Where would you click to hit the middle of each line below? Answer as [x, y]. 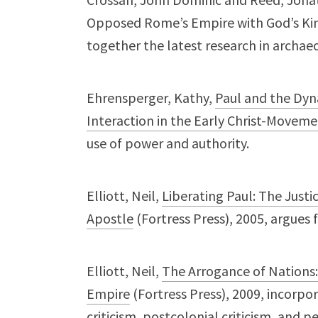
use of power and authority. [168, 143]
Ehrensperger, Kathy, [151, 98]
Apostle [110, 218]
